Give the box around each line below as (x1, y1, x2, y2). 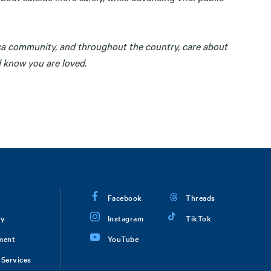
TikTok (186, 212, 212, 223)
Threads (186, 192, 215, 203)
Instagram (107, 212, 144, 223)
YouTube (107, 233, 139, 244)
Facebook (107, 192, 142, 203)
